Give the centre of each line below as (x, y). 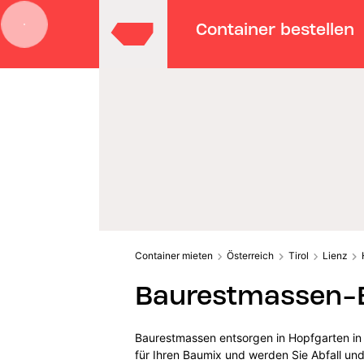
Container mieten (173, 255)
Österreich (251, 255)
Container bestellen (275, 29)
